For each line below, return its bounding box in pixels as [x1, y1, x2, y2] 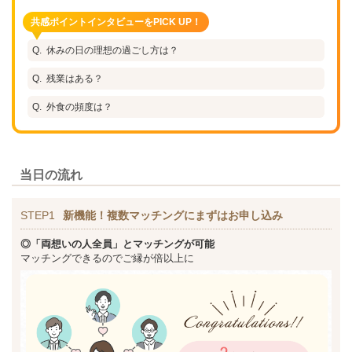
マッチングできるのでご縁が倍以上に [20, 251, 194, 264]
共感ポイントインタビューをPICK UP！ [31, 16, 201, 27]
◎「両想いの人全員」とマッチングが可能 [20, 237, 214, 250]
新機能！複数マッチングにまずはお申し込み [63, 208, 283, 222]
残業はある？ [46, 72, 103, 84]
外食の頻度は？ [46, 101, 112, 112]
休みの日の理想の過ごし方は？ [46, 44, 178, 56]
